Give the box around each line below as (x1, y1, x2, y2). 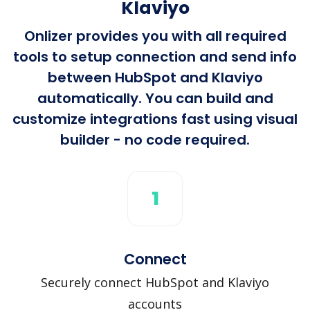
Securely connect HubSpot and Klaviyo (41, 273, 269, 291)
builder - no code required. (60, 129, 250, 149)
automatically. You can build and (37, 88, 273, 108)
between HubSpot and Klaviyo (47, 67, 263, 87)
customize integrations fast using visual (12, 109, 298, 129)
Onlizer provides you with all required (24, 26, 286, 46)
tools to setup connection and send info (13, 46, 297, 66)
